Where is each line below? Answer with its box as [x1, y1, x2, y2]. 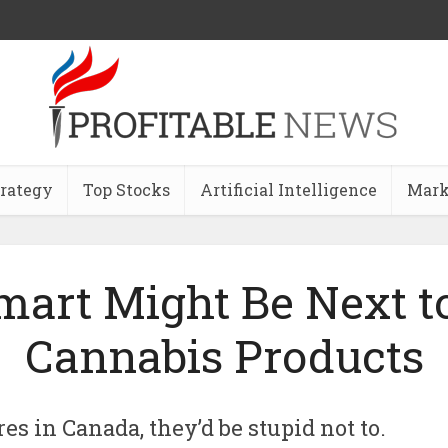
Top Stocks [83, 179, 170, 200]
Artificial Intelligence [200, 179, 377, 200]
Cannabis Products [24, 326, 424, 385]
